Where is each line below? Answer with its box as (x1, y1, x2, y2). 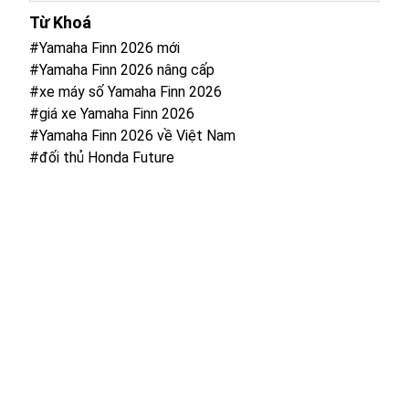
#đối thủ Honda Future (29, 148, 174, 166)
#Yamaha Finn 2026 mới (29, 38, 180, 57)
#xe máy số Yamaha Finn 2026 (29, 82, 222, 100)
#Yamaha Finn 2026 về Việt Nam (29, 126, 236, 144)
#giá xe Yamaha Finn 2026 (29, 104, 194, 122)
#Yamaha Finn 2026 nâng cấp (29, 60, 215, 79)
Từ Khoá (29, 12, 91, 32)
